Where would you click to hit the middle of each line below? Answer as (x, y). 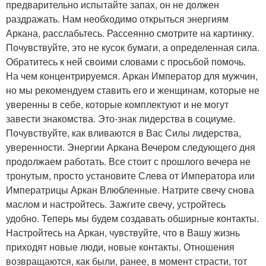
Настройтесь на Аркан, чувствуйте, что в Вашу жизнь (123, 232)
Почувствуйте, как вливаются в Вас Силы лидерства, (123, 133)
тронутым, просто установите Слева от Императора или (130, 175)
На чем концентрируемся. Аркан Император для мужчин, (132, 76)
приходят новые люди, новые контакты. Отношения (120, 247)
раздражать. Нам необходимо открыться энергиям (117, 19)
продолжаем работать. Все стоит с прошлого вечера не (128, 161)
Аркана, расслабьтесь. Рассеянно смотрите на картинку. (130, 33)
